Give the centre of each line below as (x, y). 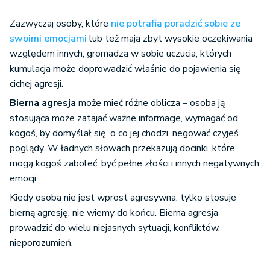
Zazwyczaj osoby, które (60, 24)
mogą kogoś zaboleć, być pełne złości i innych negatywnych (134, 164)
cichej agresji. (38, 84)
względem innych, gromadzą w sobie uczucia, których (121, 54)
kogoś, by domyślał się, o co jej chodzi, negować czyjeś (124, 133)
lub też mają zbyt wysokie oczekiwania (170, 39)
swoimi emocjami (48, 39)
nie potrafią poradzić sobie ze (176, 24)
